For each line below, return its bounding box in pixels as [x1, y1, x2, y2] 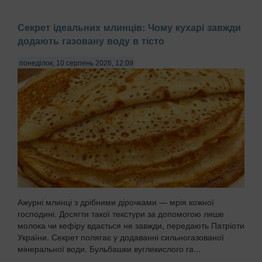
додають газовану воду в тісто [18, 33, 164, 47]
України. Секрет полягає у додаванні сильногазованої [18, 230, 224, 243]
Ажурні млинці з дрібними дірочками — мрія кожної [18, 195, 214, 208]
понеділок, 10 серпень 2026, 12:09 [19, 58, 133, 67]
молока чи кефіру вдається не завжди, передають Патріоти [18, 219, 244, 231]
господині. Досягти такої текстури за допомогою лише [18, 207, 224, 219]
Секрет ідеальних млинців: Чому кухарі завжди [18, 20, 241, 34]
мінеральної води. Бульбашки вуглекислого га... [18, 242, 201, 254]
